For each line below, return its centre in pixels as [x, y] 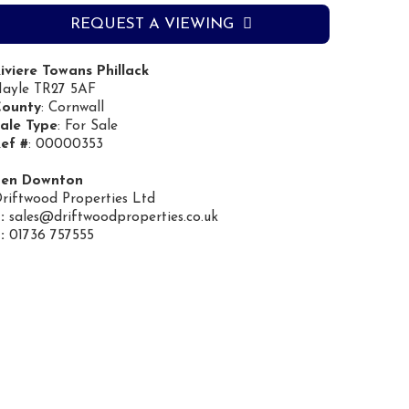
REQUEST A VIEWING [152, 24]
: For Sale [88, 126]
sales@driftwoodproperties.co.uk [114, 217]
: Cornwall [73, 108]
